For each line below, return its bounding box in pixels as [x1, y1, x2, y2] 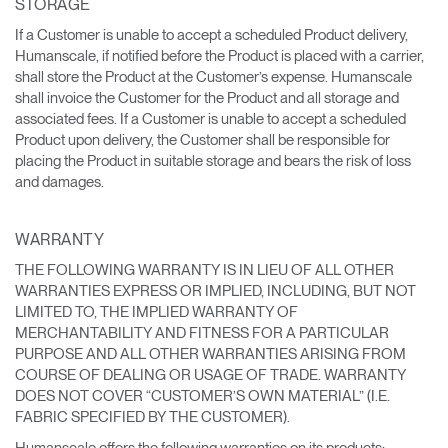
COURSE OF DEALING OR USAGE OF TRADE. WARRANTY [15, 365, 406, 384]
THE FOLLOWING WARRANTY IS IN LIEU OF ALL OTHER [15, 260, 394, 279]
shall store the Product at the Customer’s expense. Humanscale [15, 67, 412, 86]
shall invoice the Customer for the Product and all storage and [15, 88, 399, 107]
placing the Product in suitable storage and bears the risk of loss [15, 151, 411, 170]
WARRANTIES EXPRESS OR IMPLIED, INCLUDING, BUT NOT [15, 281, 416, 300]
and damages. [15, 172, 104, 191]
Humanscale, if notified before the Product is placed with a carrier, [15, 46, 424, 65]
